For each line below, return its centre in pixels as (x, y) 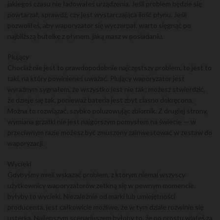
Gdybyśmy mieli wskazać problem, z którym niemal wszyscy (96, 175)
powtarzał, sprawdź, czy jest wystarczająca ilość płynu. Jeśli (97, 14)
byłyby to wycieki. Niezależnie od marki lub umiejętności (91, 196)
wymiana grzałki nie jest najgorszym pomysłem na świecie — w (102, 122)
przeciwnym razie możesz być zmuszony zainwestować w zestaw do (110, 132)
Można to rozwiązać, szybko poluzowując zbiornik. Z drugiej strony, (108, 111)
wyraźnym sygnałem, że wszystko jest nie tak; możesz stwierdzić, (106, 89)
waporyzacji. (26, 143)
